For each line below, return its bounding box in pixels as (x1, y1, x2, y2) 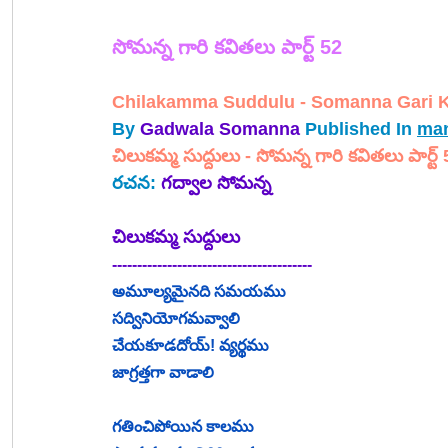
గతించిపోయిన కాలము (112, 418, 254, 436)
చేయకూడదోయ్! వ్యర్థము (112, 337, 269, 355)
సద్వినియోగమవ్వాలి (112, 310, 240, 328)
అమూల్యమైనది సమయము (112, 283, 286, 301)
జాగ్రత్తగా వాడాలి (112, 364, 214, 382)
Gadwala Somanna (140, 119, 300, 140)
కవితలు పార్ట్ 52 (214, 36, 342, 59)
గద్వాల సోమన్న (161, 173, 271, 194)
